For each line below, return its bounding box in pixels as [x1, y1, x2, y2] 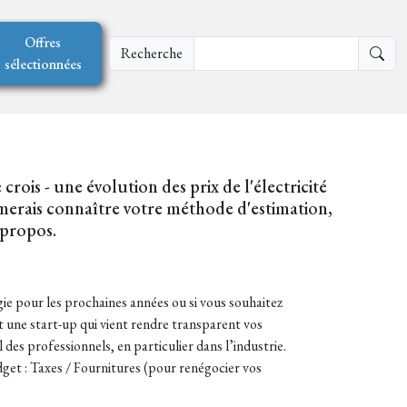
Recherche [120, 43, 183, 63]
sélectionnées [4, 54, 82, 74]
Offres [25, 32, 62, 52]
